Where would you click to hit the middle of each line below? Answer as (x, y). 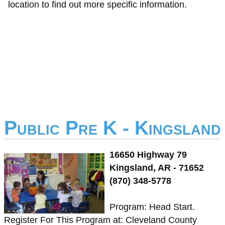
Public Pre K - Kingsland (113, 128)
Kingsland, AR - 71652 (157, 168)
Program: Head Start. (152, 207)
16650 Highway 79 (148, 155)
